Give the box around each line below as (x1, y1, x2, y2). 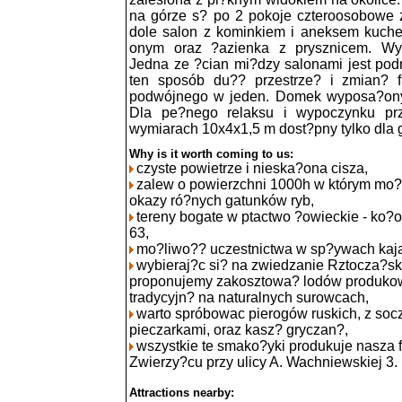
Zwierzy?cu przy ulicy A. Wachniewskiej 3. (129, 354, 398, 370)
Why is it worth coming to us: (129, 146, 293, 161)
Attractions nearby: (129, 385, 234, 399)
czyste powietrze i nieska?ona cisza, (136, 160, 368, 176)
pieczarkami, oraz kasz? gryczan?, (129, 321, 348, 337)
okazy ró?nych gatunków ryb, (129, 192, 314, 208)
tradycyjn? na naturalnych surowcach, (129, 289, 369, 305)
